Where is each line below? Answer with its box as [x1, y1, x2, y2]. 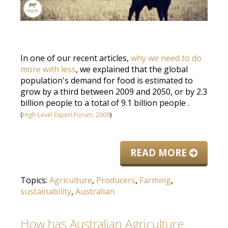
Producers [96, 175, 135, 186]
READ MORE [130, 146, 189, 159]
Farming [139, 175, 171, 186]
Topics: [20, 175, 49, 186]
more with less [20, 64, 76, 75]
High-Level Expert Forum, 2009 [22, 110, 110, 120]
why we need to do [131, 52, 202, 64]
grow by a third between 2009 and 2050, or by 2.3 [20, 86, 207, 98]
